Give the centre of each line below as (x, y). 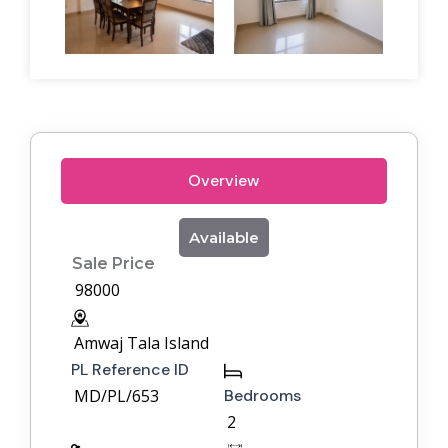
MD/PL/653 (116, 396)
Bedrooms (262, 396)
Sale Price (113, 264)
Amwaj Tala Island (141, 343)
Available (224, 238)
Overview (224, 181)
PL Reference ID (130, 370)
